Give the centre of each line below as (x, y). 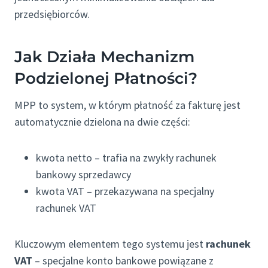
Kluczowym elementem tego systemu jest (110, 244)
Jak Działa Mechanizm (104, 57)
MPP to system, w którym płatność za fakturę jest (127, 105)
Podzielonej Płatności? (106, 79)
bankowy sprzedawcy (83, 175)
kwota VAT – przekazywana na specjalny (125, 191)
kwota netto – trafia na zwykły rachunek (126, 158)
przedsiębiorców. (52, 14)
